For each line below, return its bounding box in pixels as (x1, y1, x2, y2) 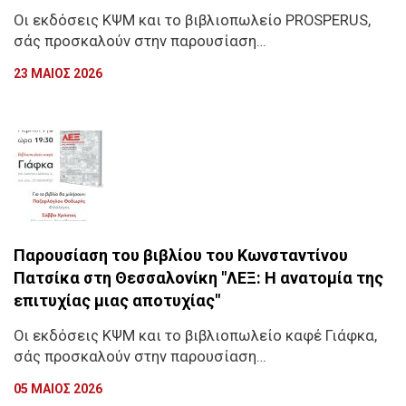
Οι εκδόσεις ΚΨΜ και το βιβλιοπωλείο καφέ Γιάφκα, (14, 326, 377, 344)
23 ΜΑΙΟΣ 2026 (14, 65, 102, 81)
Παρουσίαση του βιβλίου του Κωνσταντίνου (14, 245, 348, 265)
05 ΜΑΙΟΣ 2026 (14, 381, 102, 396)
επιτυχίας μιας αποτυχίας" (14, 290, 220, 310)
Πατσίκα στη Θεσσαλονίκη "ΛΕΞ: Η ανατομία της (14, 267, 383, 287)
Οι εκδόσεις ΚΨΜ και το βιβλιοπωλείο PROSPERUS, (14, 11, 371, 29)
